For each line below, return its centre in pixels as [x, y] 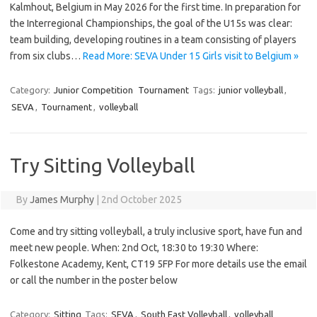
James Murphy [62, 200]
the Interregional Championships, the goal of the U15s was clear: [151, 24]
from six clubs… [46, 56]
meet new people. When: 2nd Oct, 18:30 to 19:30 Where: [134, 248]
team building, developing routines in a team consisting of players [153, 40]
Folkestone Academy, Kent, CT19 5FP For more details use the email [158, 264]
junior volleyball [251, 90]
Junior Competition [93, 90]
